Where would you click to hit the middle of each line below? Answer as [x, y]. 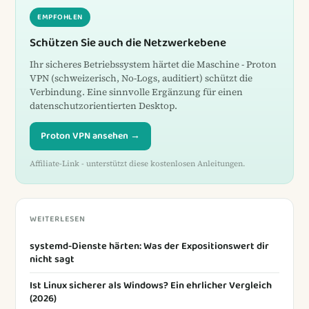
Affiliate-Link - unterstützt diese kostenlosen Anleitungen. [137, 163]
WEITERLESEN [58, 219]
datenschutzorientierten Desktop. [103, 106]
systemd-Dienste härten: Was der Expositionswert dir [149, 246]
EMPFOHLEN [60, 17]
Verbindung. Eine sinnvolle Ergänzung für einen [136, 92]
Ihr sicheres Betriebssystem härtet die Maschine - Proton [153, 64]
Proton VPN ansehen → [90, 136]
